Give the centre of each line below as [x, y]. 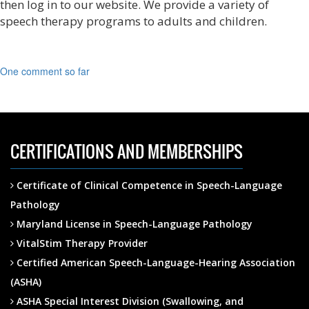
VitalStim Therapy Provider [81, 243]
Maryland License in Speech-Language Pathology [133, 224]
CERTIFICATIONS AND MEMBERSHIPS [127, 151]
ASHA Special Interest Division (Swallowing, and [129, 301]
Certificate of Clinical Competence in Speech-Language [148, 185]
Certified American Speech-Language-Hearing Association [154, 262]
